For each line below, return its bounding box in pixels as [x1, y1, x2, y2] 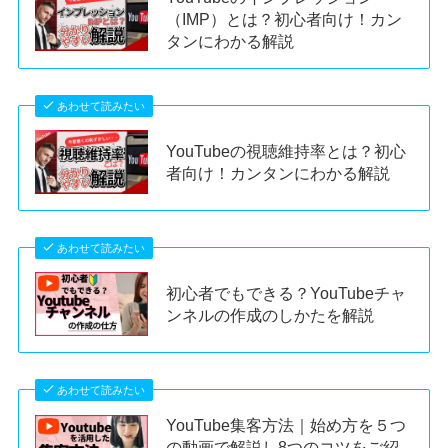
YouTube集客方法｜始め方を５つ [166, 415, 407, 434]
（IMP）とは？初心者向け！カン [166, 10, 403, 29]
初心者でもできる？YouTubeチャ [166, 283, 407, 302]
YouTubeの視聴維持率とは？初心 [166, 142, 407, 161]
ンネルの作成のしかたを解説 [166, 305, 379, 324]
